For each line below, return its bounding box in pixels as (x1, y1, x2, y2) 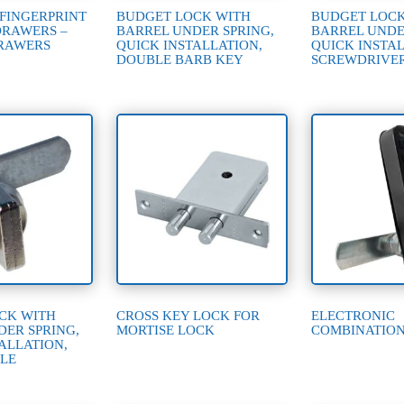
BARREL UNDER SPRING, (116, 23, 275, 38)
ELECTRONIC (311, 308, 396, 324)
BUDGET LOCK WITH (116, 8, 252, 23)
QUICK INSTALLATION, (116, 37, 263, 52)
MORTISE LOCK (116, 323, 216, 338)
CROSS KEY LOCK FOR (116, 308, 261, 324)
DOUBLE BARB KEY (116, 51, 244, 67)
